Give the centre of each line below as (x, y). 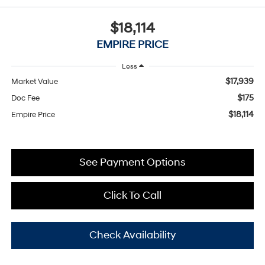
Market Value (34, 81)
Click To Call (132, 195)
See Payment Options (132, 162)
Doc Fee (25, 98)
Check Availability (132, 235)
